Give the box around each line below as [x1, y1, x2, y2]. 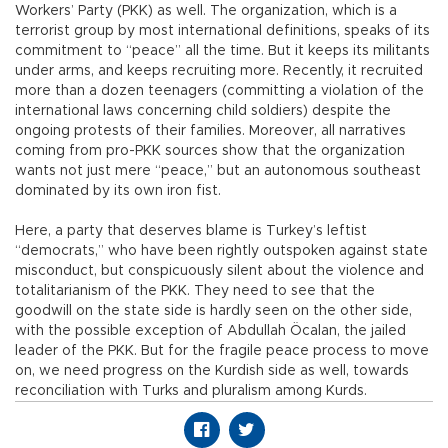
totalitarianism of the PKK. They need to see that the [15, 284, 375, 299]
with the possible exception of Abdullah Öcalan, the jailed [15, 324, 406, 339]
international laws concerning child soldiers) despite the [15, 104, 391, 119]
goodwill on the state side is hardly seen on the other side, [15, 304, 412, 319]
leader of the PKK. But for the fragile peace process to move [15, 344, 429, 359]
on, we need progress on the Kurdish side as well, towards [15, 364, 409, 379]
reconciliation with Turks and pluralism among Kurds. [15, 384, 367, 399]
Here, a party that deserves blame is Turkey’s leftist [15, 224, 367, 239]
